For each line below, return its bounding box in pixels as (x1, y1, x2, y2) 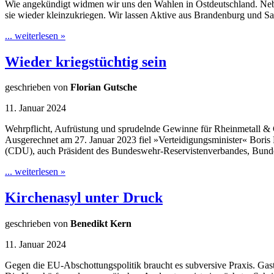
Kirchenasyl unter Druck (5, 190, 163, 206)
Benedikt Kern (70, 218, 131, 229)
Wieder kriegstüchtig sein (5, 53, 166, 70)
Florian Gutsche (70, 82, 137, 93)
